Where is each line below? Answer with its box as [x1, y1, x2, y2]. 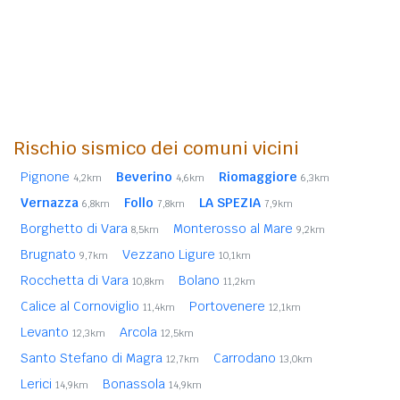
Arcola [120, 323, 161, 340]
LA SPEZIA [199, 194, 261, 211]
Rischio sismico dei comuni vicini [13, 136, 299, 160]
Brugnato [21, 246, 79, 262]
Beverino [116, 168, 172, 185]
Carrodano [213, 349, 279, 366]
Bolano [179, 271, 223, 288]
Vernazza [21, 194, 79, 211]
